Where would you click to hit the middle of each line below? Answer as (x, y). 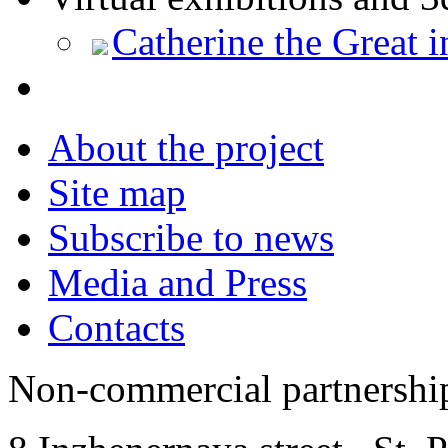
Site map (117, 192)
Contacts (116, 327)
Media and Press (177, 282)
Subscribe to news (191, 237)
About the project (186, 147)
